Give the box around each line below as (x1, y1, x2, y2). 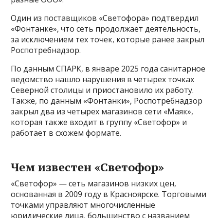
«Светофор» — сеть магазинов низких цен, (11, 178, 177, 189)
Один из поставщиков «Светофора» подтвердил (11, 13, 199, 24)
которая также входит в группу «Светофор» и (11, 117, 187, 128)
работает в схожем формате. (11, 127, 122, 139)
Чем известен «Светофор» (11, 159, 164, 175)
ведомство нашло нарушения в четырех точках (11, 74, 195, 85)
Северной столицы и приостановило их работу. (11, 85, 194, 96)
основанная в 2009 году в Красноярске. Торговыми (11, 189, 207, 200)
